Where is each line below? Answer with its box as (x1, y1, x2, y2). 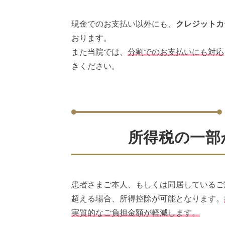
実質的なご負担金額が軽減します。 (71, 208, 200, 217)
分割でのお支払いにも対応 (128, 48, 224, 57)
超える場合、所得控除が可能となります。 (71, 194, 224, 203)
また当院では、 (71, 48, 128, 57)
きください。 (71, 62, 120, 71)
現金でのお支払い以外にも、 (71, 20, 176, 29)
